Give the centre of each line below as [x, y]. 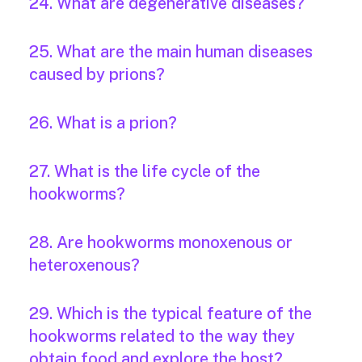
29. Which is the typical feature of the [170, 314]
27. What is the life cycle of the [145, 172]
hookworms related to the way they [162, 337]
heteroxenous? [84, 265]
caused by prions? [97, 75]
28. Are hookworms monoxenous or [161, 243]
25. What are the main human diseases [171, 52]
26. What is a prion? [103, 123]
